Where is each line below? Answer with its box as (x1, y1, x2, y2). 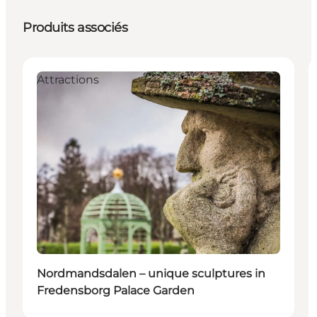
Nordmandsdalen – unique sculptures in (37, 267, 265, 280)
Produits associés (23, 20, 128, 36)
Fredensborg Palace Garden (37, 284, 195, 297)
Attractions (37, 73, 99, 87)
